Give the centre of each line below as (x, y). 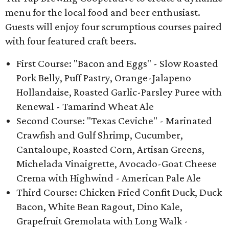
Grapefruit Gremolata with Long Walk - (102, 221)
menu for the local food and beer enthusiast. (103, 12)
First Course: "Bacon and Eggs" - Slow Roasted (117, 63)
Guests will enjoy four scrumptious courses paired (113, 27)
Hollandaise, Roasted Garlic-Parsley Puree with (119, 92)
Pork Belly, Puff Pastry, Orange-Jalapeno (104, 78)
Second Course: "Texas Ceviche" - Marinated (114, 121)
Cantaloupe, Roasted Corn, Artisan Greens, (110, 149)
